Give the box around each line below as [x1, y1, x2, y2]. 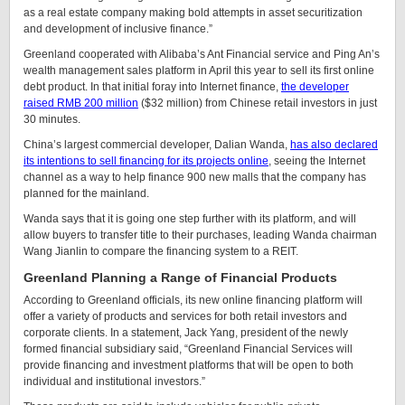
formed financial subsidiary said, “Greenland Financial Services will [24, 343, 353, 355]
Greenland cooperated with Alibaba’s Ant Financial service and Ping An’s [24, 48, 380, 61]
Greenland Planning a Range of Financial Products [24, 270, 337, 285]
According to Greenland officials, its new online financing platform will [24, 294, 363, 306]
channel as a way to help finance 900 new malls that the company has [24, 171, 366, 184]
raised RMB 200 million [24, 97, 138, 109]
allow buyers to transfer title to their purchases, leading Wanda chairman [24, 229, 377, 241]
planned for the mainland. [24, 187, 149, 200]
